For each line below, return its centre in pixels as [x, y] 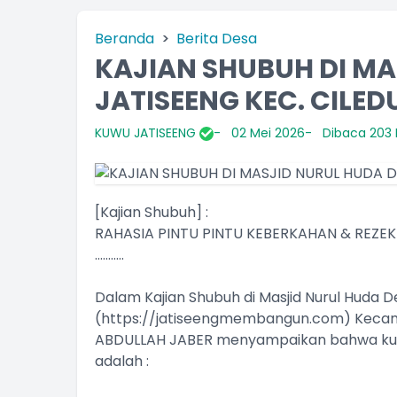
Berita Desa [217, 39]
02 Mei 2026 [268, 133]
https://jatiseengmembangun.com [222, 319]
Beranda [125, 39]
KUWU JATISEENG [147, 133]
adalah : [122, 361]
